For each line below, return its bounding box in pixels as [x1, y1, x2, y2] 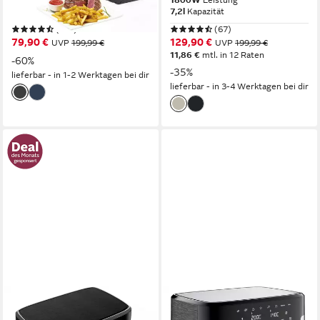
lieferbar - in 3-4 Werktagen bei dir [170, 81, 309, 91]
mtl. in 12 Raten [200, 50, 264, 60]
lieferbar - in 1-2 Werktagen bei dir [11, 70, 149, 80]
